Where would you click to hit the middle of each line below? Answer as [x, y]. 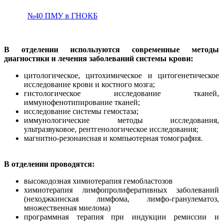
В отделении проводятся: [49, 164]
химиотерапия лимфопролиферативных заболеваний [121, 190]
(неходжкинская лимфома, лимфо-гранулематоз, [121, 199]
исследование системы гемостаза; [81, 111]
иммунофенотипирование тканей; [82, 102]
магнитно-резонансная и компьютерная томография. [113, 138]
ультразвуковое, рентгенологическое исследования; [111, 129]
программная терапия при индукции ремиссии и [121, 217]
